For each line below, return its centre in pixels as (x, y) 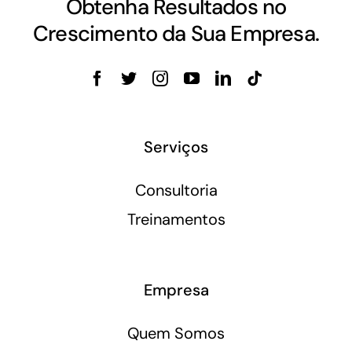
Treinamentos (176, 219)
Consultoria (176, 190)
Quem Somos (176, 333)
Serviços (176, 147)
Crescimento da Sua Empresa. (176, 33)
